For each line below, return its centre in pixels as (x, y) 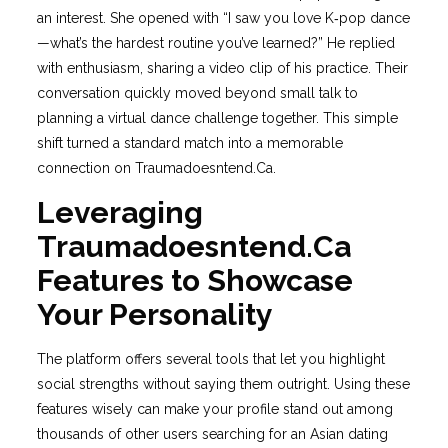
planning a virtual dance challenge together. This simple (217, 118)
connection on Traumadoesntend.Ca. (156, 168)
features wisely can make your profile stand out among (214, 409)
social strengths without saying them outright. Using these (223, 384)
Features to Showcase (194, 280)
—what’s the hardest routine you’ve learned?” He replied (215, 43)
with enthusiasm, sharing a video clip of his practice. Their (222, 68)
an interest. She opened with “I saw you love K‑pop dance (223, 18)
